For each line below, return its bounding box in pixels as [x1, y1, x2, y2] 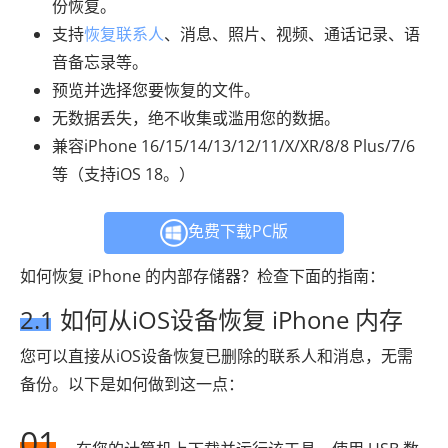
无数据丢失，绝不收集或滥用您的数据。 [52, 106, 340, 129]
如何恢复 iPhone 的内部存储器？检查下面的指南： [20, 264, 385, 287]
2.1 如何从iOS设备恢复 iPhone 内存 [20, 302, 403, 336]
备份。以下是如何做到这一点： [20, 372, 244, 395]
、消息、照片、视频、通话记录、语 [164, 22, 420, 45]
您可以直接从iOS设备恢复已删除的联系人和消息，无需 [20, 344, 413, 367]
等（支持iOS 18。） [52, 162, 195, 185]
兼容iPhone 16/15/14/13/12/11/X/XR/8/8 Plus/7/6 [52, 134, 415, 157]
